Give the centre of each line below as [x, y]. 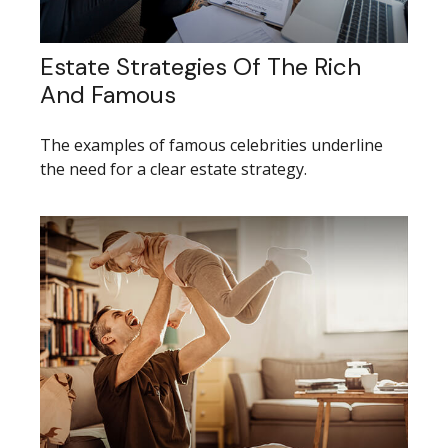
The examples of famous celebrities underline [211, 145]
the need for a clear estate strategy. [173, 169]
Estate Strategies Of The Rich [200, 67]
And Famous [108, 95]
